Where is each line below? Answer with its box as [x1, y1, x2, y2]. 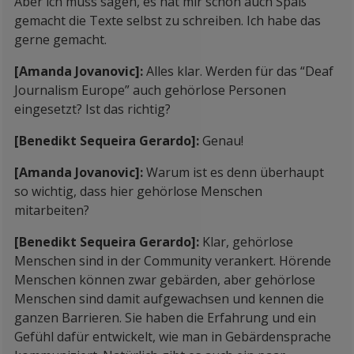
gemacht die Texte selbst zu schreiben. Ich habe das [14, 12, 321, 29]
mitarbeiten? [14, 201, 89, 219]
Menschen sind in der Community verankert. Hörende [14, 252, 331, 269]
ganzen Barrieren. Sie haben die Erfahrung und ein [14, 309, 316, 326]
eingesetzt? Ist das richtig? [14, 100, 171, 118]
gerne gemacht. [14, 31, 107, 48]
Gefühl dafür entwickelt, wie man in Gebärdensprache [14, 328, 331, 345]
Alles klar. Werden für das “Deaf [146, 62, 333, 80]
